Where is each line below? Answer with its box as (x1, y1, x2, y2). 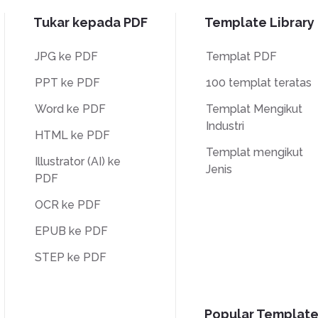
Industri (205, 119, 244, 133)
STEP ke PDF (34, 250, 106, 264)
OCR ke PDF (34, 197, 101, 212)
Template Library (204, 15, 314, 30)
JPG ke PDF (34, 49, 98, 63)
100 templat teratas (205, 75, 312, 89)
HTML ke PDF (34, 128, 110, 142)
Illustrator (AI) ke (34, 154, 121, 168)
